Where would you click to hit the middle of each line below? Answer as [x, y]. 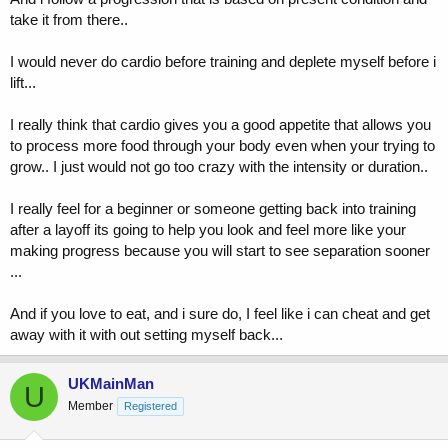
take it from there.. [69, 20]
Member [90, 406]
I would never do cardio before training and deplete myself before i [223, 62]
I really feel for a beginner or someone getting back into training [213, 209]
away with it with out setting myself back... [146, 335]
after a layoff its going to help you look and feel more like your [208, 230]
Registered [150, 406]
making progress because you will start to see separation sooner [220, 251]
